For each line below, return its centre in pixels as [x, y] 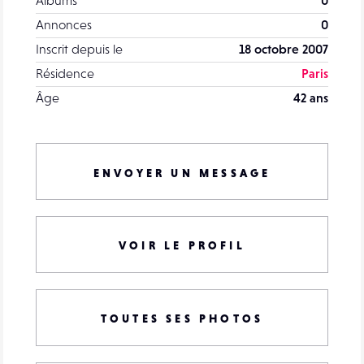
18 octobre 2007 [284, 48]
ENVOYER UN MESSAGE [182, 173]
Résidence [65, 73]
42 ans [311, 97]
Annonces [64, 24]
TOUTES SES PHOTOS [182, 318]
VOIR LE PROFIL [182, 245]
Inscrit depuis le [79, 48]
